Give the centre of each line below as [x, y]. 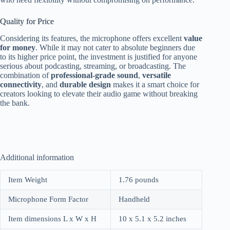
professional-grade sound [94, 75]
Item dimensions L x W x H [52, 219]
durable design [85, 85]
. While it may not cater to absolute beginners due [115, 48]
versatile [157, 75]
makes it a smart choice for [155, 85]
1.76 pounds [139, 180]
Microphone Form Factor [48, 199]
